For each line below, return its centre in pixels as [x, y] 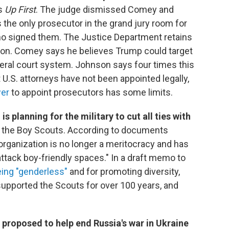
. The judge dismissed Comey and [105, 9]
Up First [20, 9]
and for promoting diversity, [124, 171]
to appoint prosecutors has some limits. [91, 92]
